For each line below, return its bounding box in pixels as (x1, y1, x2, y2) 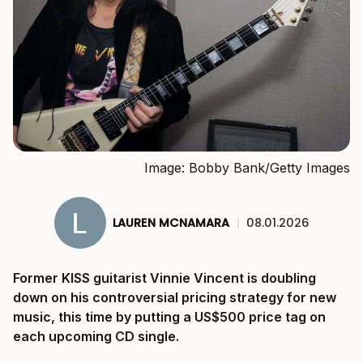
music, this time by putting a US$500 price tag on (13, 309, 326, 326)
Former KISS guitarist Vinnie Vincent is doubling (13, 270, 316, 287)
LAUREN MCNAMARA (112, 214, 229, 231)
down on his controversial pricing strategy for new (13, 289, 336, 306)
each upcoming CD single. (13, 328, 179, 345)
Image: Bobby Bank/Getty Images (144, 160, 350, 177)
